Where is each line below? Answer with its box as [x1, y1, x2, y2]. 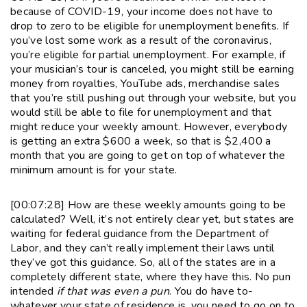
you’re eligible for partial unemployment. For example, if [10, 47, 286, 62]
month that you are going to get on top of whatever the [10, 147, 286, 163]
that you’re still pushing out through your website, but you [10, 90, 296, 106]
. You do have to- [169, 283, 254, 299]
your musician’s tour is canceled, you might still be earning [10, 61, 295, 77]
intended [10, 283, 57, 299]
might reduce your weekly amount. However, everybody [10, 119, 288, 134]
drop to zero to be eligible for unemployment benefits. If [10, 18, 289, 34]
